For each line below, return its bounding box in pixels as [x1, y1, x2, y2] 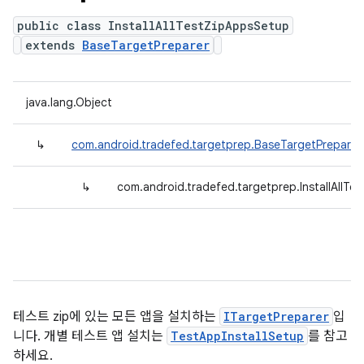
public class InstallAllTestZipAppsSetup [17, 18, 289, 33]
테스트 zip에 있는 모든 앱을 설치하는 [13, 309, 219, 325]
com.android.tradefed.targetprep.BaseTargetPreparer [71, 137, 362, 152]
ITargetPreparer [223, 309, 329, 324]
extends [25, 37, 82, 53]
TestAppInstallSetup [171, 328, 304, 344]
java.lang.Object [26, 95, 112, 110]
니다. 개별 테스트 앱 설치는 [13, 328, 167, 344]
